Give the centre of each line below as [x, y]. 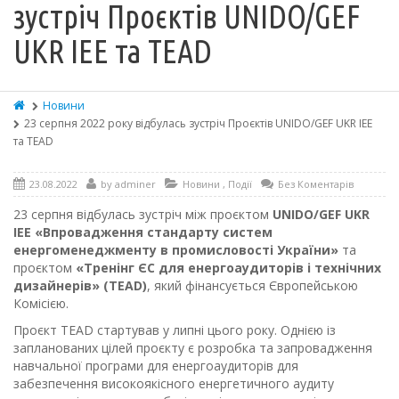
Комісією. [41, 303]
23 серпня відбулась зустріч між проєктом [143, 214]
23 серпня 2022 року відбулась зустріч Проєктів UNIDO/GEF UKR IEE [198, 123]
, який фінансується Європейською [252, 285]
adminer [135, 183]
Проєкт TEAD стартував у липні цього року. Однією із [175, 330]
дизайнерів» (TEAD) [80, 285]
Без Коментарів [316, 183]
